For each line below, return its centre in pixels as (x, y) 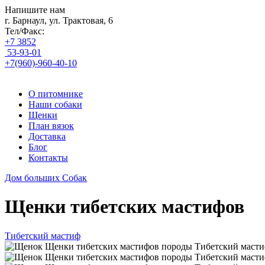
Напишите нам (35, 10)
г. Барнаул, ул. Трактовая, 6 (59, 20)
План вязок (51, 126)
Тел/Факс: (26, 31)
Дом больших (33, 178)
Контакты (48, 158)
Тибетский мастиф (43, 235)
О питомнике (56, 94)
